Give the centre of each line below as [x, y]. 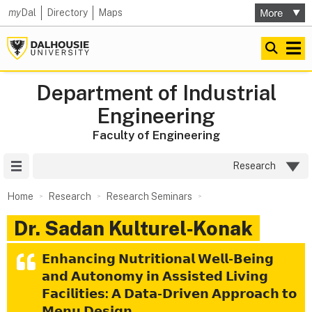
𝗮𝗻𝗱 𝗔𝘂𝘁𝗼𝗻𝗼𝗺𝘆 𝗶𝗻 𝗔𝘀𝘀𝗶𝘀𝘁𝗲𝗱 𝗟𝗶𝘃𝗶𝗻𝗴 [155, 276]
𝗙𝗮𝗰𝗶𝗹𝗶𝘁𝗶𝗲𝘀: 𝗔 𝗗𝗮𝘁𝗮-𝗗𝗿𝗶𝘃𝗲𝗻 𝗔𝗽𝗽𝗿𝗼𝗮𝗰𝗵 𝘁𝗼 [169, 294]
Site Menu [52, 166]
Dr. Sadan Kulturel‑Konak [133, 228]
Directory [67, 13]
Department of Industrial [156, 93]
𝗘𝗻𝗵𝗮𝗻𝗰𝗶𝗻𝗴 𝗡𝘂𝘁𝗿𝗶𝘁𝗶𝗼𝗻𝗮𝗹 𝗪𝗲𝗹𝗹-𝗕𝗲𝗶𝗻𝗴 [158, 259]
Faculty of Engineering [156, 135]
